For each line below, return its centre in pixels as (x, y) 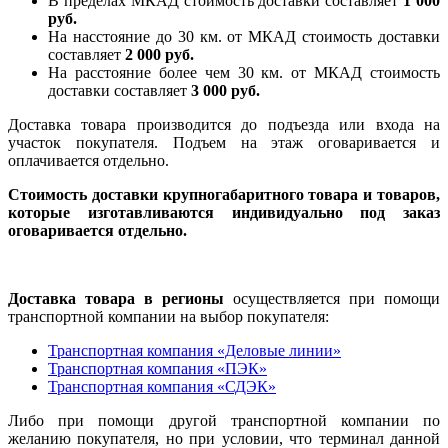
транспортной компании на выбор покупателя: (168, 317)
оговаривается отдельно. (97, 231)
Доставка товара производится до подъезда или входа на (224, 125)
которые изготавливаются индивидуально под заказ (224, 213)
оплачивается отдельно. (88, 161)
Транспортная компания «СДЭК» (162, 387)
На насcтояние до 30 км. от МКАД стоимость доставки (244, 37)
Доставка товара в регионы (116, 299)
